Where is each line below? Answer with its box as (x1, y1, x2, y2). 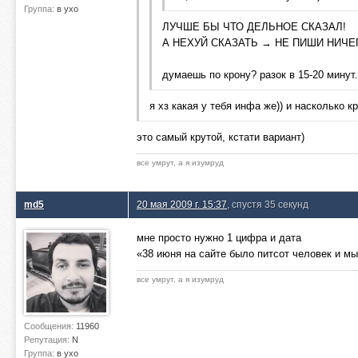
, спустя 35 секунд (227, 199, 308, 209)
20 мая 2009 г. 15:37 (137, 199, 227, 209)
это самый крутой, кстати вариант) (137, 131, 304, 143)
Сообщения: (24, 321, 76, 331)
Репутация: (24, 335, 72, 344)
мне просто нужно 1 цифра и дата (137, 232, 301, 244)
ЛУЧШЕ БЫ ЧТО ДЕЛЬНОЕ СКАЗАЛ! (162, 21, 346, 33)
